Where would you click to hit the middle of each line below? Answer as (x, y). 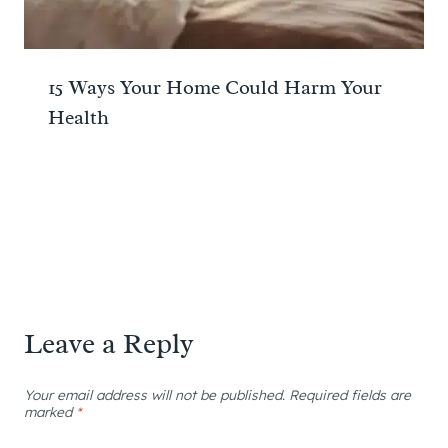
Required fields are (350, 394)
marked (50, 411)
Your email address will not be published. (154, 394)
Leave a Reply (109, 343)
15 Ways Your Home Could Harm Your (215, 87)
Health (78, 117)
